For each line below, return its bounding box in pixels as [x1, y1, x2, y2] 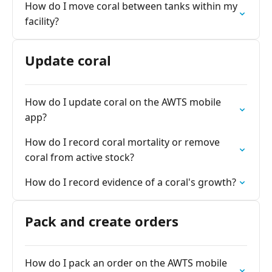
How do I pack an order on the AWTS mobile [25, 256, 227, 270]
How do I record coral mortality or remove [25, 135, 220, 149]
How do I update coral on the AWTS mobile [25, 95, 221, 109]
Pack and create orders [25, 212, 178, 230]
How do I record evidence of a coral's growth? [25, 175, 236, 189]
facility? [25, 15, 59, 28]
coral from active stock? [25, 151, 134, 164]
